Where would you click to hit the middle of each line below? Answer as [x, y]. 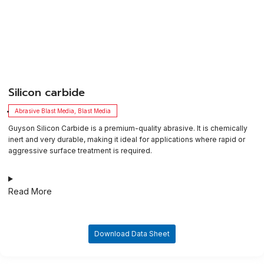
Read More [30, 192]
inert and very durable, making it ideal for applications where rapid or [127, 140]
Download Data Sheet [132, 234]
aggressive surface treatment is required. [80, 151]
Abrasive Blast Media [44, 111]
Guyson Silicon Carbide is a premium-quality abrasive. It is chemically [128, 128]
